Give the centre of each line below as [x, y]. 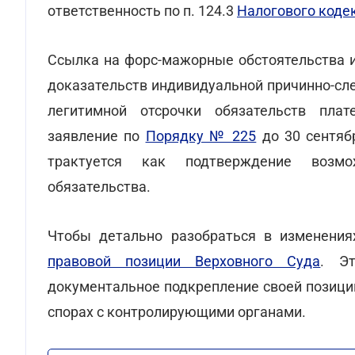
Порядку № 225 [201, 136]
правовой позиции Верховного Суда [184, 261]
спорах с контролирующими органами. [177, 312]
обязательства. [99, 187]
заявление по [97, 136]
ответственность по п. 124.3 [142, 11]
